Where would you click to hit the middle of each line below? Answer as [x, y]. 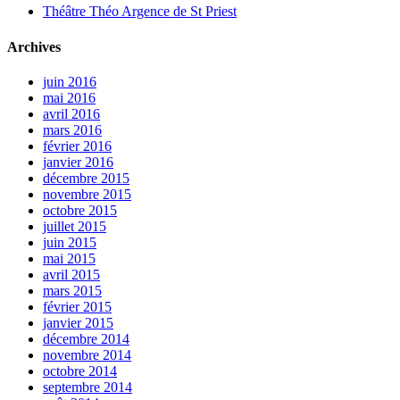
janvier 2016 [78, 162]
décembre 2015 [86, 178]
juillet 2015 [75, 226]
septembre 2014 [87, 387]
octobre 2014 [80, 371]
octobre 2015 [80, 210]
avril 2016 [71, 113]
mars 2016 [72, 129]
